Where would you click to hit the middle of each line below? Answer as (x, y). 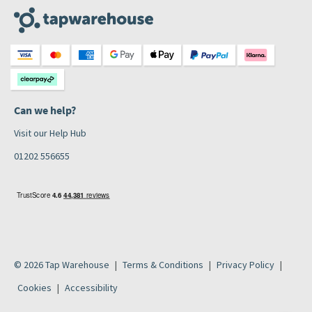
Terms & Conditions (163, 265)
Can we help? (45, 110)
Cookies (34, 288)
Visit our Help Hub (50, 133)
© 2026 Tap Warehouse (62, 265)
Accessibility (91, 288)
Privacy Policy (245, 265)
